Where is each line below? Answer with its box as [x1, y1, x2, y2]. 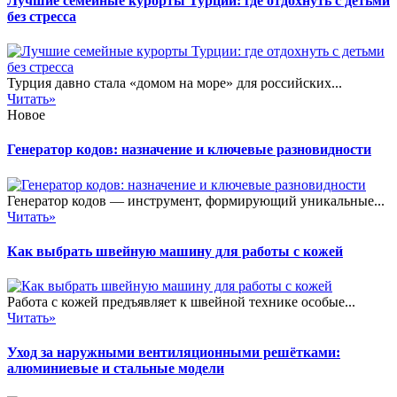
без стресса [7, 8, 76, 24]
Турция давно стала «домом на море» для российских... [7, 75, 342, 91]
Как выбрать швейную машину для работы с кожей [7, 243, 343, 259]
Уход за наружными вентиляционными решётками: [7, 345, 340, 361]
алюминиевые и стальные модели [7, 361, 224, 377]
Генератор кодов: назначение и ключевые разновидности [7, 142, 371, 158]
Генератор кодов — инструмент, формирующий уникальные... [7, 192, 385, 208]
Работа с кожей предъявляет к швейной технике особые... [7, 294, 355, 310]
